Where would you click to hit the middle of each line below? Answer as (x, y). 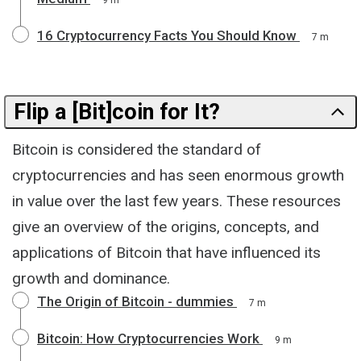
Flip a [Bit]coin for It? (117, 112)
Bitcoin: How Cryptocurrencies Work (148, 338)
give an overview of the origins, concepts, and (166, 226)
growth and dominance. (91, 278)
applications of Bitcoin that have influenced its (166, 252)
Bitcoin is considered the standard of (137, 149)
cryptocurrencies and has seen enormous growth (178, 175)
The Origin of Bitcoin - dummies (135, 301)
